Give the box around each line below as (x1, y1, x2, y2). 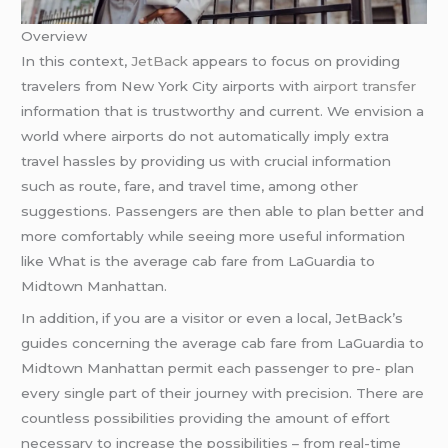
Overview (21, 28, 88, 45)
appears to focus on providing (188, 53, 401, 70)
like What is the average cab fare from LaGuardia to (21, 253, 376, 270)
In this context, (21, 53, 132, 70)
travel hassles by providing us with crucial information (21, 153, 392, 170)
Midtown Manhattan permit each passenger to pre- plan (21, 360, 415, 377)
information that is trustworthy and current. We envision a (21, 103, 425, 120)
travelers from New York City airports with (21, 78, 314, 95)
